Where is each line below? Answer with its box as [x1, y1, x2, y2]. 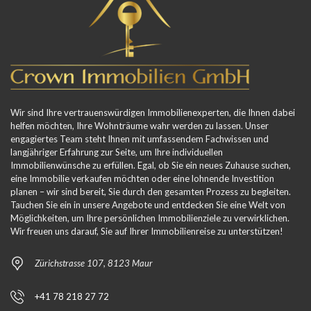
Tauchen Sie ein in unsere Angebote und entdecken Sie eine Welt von [10, 199, 285, 211]
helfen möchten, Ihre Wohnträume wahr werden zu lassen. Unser [10, 120, 269, 132]
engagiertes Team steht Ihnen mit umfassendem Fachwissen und [10, 133, 269, 145]
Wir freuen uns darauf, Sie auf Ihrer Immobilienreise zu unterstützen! [10, 226, 283, 237]
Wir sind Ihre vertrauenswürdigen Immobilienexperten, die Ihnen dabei [10, 107, 295, 119]
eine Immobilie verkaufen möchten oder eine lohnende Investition [10, 173, 274, 185]
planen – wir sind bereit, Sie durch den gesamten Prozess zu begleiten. [10, 186, 291, 198]
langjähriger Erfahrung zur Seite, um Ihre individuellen [10, 146, 223, 158]
